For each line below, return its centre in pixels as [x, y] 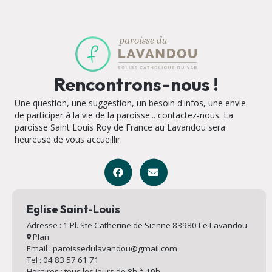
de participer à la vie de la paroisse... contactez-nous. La [124, 115]
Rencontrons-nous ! [136, 84]
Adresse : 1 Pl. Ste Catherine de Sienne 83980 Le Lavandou [138, 225]
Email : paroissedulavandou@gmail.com [102, 248]
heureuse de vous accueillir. [68, 139]
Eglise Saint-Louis [73, 209]
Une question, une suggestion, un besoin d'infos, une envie [130, 103]
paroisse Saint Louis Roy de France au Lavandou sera [120, 127]
